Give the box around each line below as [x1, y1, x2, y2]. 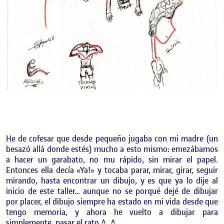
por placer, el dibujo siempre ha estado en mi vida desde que [6, 195, 218, 207]
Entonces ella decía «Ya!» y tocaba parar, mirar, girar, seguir [6, 164, 218, 175]
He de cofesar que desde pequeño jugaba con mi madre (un [6, 132, 218, 144]
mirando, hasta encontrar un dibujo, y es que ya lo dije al [6, 174, 218, 186]
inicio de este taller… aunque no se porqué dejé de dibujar [6, 185, 218, 196]
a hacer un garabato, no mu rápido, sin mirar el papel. [6, 153, 218, 165]
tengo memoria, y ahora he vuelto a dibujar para [6, 206, 218, 217]
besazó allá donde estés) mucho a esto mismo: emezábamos [6, 143, 218, 154]
